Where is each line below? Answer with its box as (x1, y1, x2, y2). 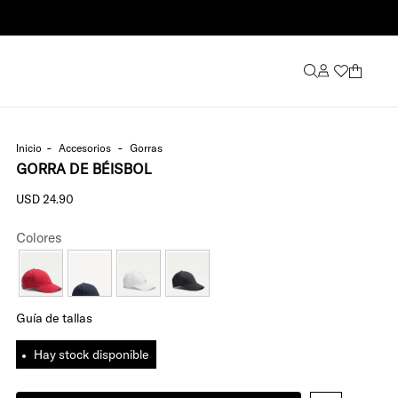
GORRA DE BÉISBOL (16, 160, 152, 178)
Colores (16, 229, 63, 246)
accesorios (66, 141, 112, 155)
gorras (138, 141, 163, 155)
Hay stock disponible (34, 346, 150, 362)
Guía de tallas (16, 310, 93, 326)
